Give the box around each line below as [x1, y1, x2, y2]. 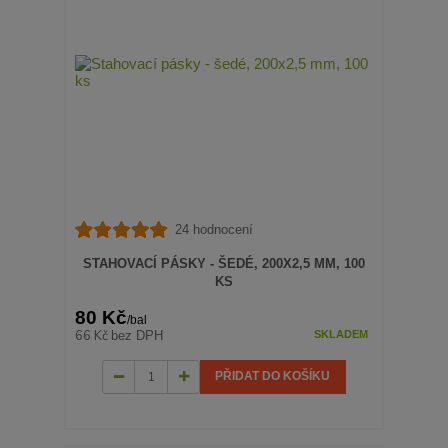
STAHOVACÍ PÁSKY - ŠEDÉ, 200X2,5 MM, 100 [82, 255, 365, 271]
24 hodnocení [174, 222, 253, 238]
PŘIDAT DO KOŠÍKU [215, 369, 331, 384]
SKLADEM [313, 328, 368, 341]
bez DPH [111, 328, 164, 344]
